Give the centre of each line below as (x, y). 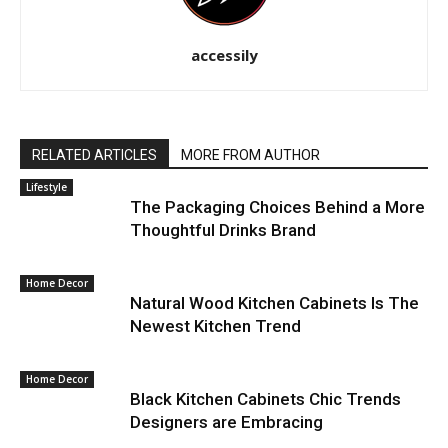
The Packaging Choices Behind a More (277, 207)
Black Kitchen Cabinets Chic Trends (265, 399)
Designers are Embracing (226, 422)
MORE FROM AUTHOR (250, 155)
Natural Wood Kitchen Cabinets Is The (274, 303)
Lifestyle (46, 187)
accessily (224, 55)
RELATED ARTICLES (94, 155)
